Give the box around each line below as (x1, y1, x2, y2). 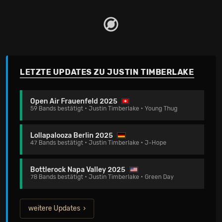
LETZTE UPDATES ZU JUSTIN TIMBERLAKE (20, 67, 194, 77)
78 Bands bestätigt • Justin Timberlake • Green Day (30, 173, 174, 180)
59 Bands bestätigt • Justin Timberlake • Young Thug (30, 105, 177, 112)
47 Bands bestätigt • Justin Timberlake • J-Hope (30, 139, 166, 146)
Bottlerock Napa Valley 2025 (30, 166, 125, 174)
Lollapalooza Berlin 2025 (30, 131, 113, 140)
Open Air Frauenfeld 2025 (30, 97, 117, 106)
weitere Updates (28, 204, 80, 213)
